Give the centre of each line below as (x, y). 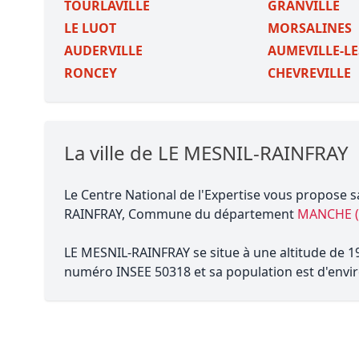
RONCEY (91, 73)
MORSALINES (309, 28)
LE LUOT (90, 28)
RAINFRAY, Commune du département (181, 214)
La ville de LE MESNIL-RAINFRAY (206, 153)
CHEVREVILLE (309, 73)
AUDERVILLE (103, 50)
